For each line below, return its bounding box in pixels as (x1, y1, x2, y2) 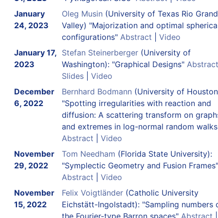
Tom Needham (61, 148, 115, 159)
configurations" (61, 32, 120, 42)
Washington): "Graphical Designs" (61, 59, 187, 69)
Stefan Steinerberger (61, 47, 138, 57)
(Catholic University (123, 187, 199, 198)
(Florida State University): (115, 148, 212, 159)
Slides (61, 71, 84, 81)
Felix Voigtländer (61, 187, 123, 198)
